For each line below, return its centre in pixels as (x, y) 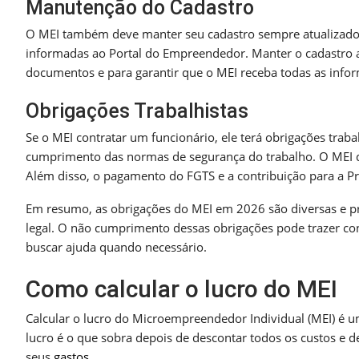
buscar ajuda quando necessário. (116, 247)
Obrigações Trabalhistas (137, 111)
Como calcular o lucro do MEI (182, 289)
